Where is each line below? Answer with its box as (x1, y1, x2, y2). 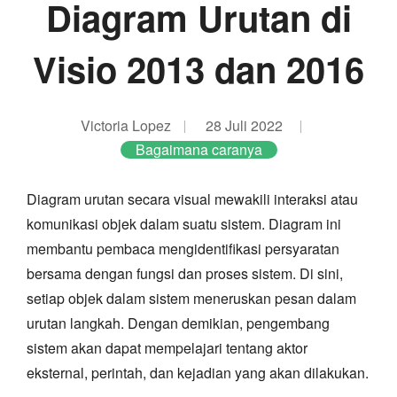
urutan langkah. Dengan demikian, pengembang (27, 313, 330, 334)
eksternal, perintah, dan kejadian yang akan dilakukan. (27, 362, 369, 384)
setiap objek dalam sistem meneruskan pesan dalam (27, 288, 356, 309)
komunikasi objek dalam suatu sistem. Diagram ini (27, 214, 341, 235)
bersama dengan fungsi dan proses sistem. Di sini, (27, 263, 343, 284)
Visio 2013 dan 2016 (33, 43, 364, 95)
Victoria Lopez (80, 115, 171, 136)
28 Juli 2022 (205, 115, 283, 136)
